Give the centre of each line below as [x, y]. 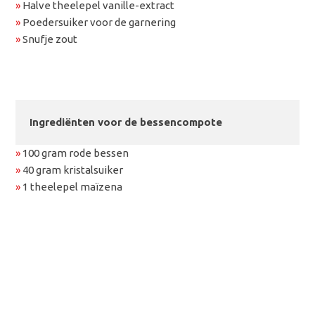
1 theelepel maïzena [72, 187]
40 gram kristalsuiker [72, 170]
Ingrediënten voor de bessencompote [126, 122]
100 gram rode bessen [75, 153]
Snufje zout [49, 39]
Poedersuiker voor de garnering [98, 22]
